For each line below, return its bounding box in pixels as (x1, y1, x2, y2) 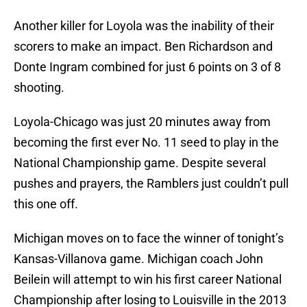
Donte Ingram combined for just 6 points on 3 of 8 (14, 60, 281, 75)
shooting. (14, 80, 64, 95)
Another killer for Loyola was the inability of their (14, 19, 274, 34)
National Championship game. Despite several (14, 156, 266, 171)
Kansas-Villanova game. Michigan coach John (14, 251, 263, 267)
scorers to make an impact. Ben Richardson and (14, 39, 273, 54)
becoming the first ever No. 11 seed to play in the (14, 135, 279, 150)
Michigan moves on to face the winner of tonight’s (14, 231, 284, 246)
